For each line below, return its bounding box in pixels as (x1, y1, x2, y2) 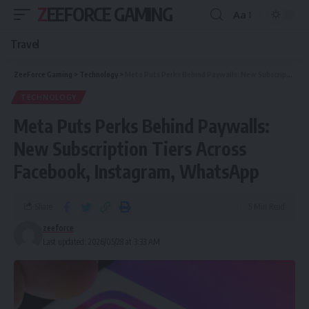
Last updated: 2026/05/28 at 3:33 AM (43, 237, 160, 247)
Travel (10, 37, 40, 51)
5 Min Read (248, 201, 285, 212)
